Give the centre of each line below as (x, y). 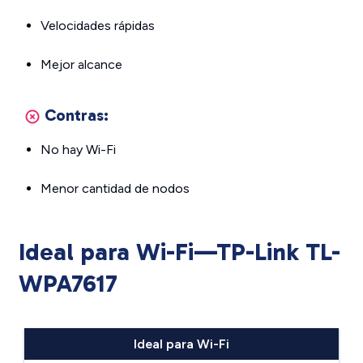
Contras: (77, 115)
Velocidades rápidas (98, 26)
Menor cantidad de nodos (115, 188)
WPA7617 (68, 284)
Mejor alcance (81, 64)
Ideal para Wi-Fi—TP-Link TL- (179, 252)
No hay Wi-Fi (78, 149)
